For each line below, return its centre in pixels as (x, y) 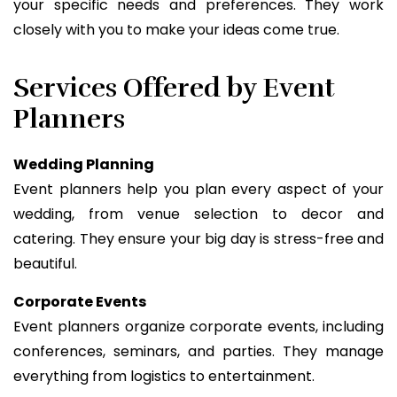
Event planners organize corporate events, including (198, 326)
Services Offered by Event (174, 89)
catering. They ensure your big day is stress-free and (198, 239)
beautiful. (45, 264)
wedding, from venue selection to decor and (198, 214)
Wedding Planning (84, 165)
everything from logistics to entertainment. (164, 376)
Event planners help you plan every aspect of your (198, 190)
